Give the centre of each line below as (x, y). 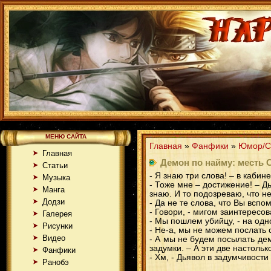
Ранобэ (56, 262)
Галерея (57, 214)
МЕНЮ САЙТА (66, 136)
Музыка (56, 178)
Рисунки (57, 226)
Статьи (55, 165)
